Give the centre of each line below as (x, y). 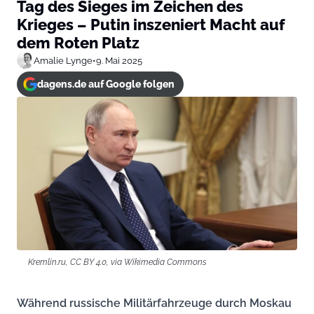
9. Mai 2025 (119, 60)
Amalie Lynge (63, 60)
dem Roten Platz (78, 43)
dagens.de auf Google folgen (105, 84)
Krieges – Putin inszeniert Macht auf (151, 25)
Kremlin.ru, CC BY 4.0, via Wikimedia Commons (117, 261)
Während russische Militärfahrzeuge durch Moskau (154, 303)
